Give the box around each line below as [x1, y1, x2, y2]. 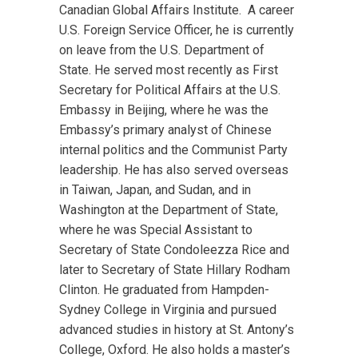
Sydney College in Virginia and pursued [59, 302, 276, 317]
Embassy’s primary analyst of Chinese [59, 122, 272, 137]
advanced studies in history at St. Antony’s [59, 322, 294, 337]
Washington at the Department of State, [59, 202, 278, 217]
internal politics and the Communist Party [59, 142, 288, 157]
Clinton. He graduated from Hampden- [59, 282, 269, 297]
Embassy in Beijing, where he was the [59, 102, 268, 117]
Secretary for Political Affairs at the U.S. [59, 82, 280, 97]
